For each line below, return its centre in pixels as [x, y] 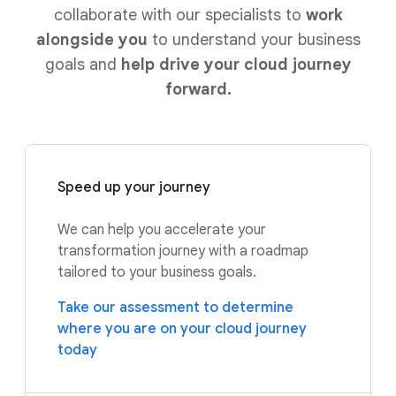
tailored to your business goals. [157, 272]
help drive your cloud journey [236, 64]
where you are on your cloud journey [182, 328]
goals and [83, 64]
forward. [198, 89]
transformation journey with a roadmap [183, 251]
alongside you [91, 39]
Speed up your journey [134, 187]
